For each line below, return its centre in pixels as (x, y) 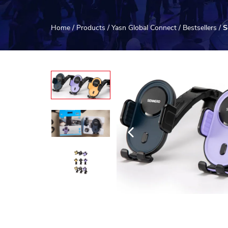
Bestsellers (200, 28)
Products (91, 28)
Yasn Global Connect (144, 28)
